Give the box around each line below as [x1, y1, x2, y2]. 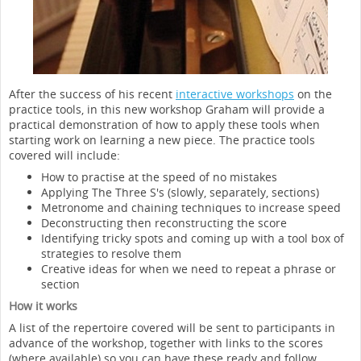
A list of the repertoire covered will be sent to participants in [9, 320, 335, 335]
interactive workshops [176, 86, 294, 102]
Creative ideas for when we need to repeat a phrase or [41, 261, 336, 276]
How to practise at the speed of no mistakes [41, 169, 277, 185]
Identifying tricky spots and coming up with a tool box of [41, 230, 344, 246]
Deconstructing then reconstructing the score [41, 215, 287, 230]
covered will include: [9, 147, 120, 163]
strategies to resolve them [41, 246, 181, 261]
